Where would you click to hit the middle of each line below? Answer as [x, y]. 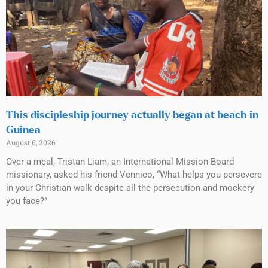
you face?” [27, 201]
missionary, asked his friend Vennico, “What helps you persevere [134, 175]
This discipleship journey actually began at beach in [132, 116]
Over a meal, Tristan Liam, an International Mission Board [120, 162]
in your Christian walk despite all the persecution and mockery [130, 188]
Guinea [23, 131]
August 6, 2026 [31, 143]
